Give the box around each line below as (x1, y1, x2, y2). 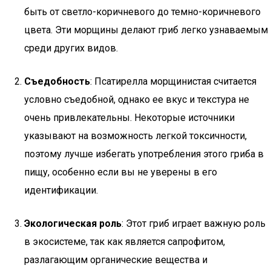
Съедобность (24, 76, 90, 87)
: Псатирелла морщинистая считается (90, 76, 256, 87)
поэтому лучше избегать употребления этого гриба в (24, 148, 264, 160)
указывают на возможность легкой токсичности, (24, 130, 247, 142)
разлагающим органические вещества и (24, 254, 207, 266)
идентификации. (24, 184, 98, 196)
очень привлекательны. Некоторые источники (24, 112, 235, 123)
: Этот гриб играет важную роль (122, 218, 266, 229)
